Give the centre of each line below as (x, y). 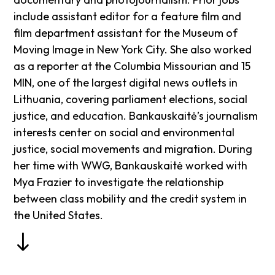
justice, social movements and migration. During (133, 149)
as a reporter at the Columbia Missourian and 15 (132, 66)
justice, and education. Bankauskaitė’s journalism (136, 116)
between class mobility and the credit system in (130, 199)
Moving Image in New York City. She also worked (133, 50)
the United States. (59, 215)
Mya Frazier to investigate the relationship (119, 182)
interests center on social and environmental (124, 133)
